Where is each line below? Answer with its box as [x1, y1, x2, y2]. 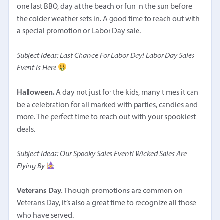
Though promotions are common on [63, 187, 183, 195]
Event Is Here [17, 64, 58, 72]
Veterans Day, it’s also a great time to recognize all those [17, 199, 197, 207]
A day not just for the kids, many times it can [55, 88, 199, 97]
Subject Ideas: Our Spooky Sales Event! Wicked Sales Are [17, 150, 187, 158]
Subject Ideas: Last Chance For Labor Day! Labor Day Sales [17, 52, 195, 60]
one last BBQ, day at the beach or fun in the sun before [17, 2, 192, 11]
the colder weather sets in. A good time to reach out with [17, 15, 200, 23]
